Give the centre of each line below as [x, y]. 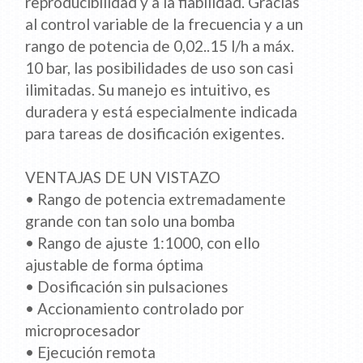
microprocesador [83, 331]
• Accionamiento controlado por [135, 309]
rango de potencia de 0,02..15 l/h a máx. [160, 46]
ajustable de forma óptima [115, 265]
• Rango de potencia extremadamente [156, 199]
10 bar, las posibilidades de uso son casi [160, 68]
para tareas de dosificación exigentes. [155, 134]
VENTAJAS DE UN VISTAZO [123, 177]
